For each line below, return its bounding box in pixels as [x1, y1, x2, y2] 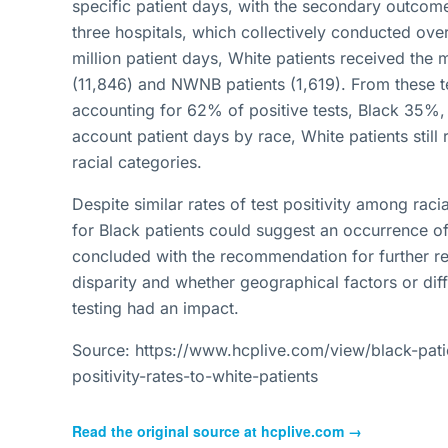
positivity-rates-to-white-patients [72, 366, 318, 386]
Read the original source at [72, 421, 261, 441]
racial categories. [72, 152, 202, 172]
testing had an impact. [72, 298, 239, 318]
